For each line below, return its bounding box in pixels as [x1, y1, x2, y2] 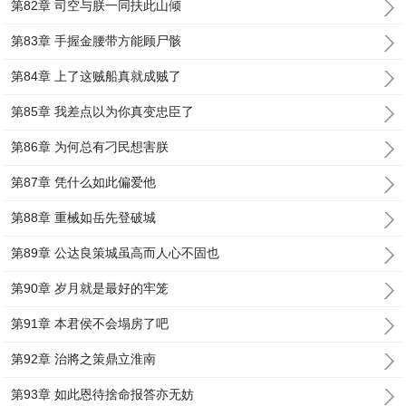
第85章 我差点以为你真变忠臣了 [11, 104, 195, 119]
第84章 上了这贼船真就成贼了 [11, 69, 182, 83]
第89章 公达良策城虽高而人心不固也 [11, 246, 220, 260]
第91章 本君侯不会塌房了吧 [11, 316, 169, 331]
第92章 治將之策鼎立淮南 [11, 352, 157, 366]
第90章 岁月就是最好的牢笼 [11, 281, 169, 295]
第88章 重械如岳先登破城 [11, 210, 157, 225]
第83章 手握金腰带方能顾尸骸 [11, 34, 182, 48]
